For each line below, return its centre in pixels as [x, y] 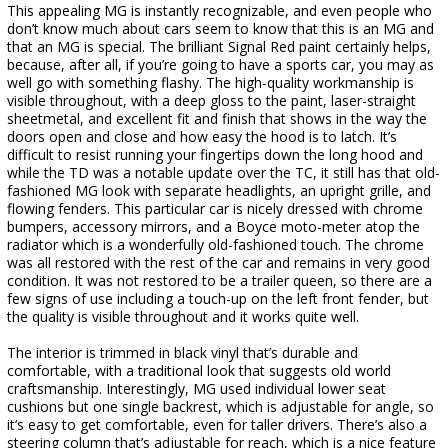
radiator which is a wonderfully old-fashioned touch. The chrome [215, 244]
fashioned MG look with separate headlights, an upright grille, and [219, 190]
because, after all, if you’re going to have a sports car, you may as [220, 64]
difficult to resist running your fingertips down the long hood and [215, 154]
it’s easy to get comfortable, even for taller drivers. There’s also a [217, 424]
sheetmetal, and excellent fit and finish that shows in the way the [217, 118]
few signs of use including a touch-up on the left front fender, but [218, 298]
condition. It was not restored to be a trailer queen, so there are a [219, 280]
